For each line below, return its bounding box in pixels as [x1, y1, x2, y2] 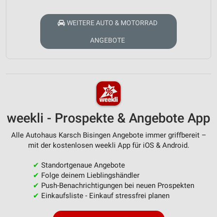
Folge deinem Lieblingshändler [39, 171, 139, 180]
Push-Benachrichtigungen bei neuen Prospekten [39, 181, 194, 190]
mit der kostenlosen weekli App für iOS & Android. [28, 141, 189, 150]
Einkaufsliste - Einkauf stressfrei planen [39, 191, 170, 201]
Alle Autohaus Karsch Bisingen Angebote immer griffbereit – [11, 131, 206, 140]
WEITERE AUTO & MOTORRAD [66, 19, 157, 27]
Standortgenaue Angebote [39, 161, 125, 170]
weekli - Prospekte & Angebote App [7, 110, 210, 126]
